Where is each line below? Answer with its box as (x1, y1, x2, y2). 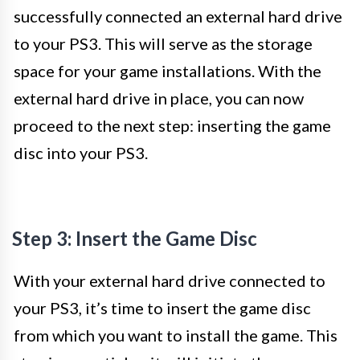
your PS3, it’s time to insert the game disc (14, 298, 311, 317)
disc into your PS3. (14, 143, 148, 162)
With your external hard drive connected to (14, 271, 325, 290)
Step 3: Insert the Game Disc (12, 227, 257, 250)
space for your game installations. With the (14, 61, 321, 80)
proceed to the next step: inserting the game (14, 116, 331, 135)
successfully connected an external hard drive (14, 6, 342, 26)
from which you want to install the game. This (14, 325, 337, 345)
